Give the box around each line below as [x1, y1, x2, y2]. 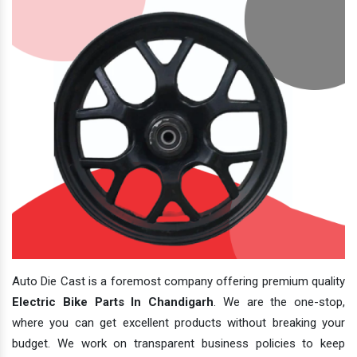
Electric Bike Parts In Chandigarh [12, 295, 214, 310]
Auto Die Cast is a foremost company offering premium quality [12, 274, 345, 289]
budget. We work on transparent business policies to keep [12, 336, 345, 351]
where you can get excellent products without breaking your [12, 316, 345, 331]
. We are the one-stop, [214, 295, 345, 310]
